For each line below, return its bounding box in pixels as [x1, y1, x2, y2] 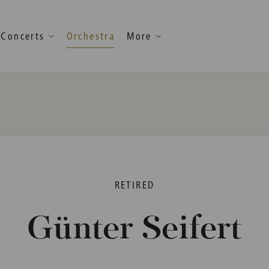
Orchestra [66, 29, 115, 42]
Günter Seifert [26, 213, 242, 247]
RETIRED [114, 178, 155, 191]
